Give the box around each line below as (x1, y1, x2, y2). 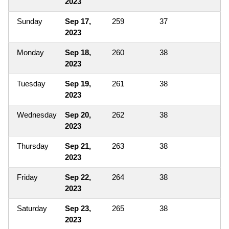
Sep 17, (65, 16, 91, 26)
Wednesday (17, 110, 57, 119)
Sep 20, (65, 110, 91, 119)
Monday (17, 48, 44, 57)
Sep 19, (65, 79, 91, 88)
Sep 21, (65, 141, 91, 150)
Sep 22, (65, 172, 91, 181)
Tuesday (17, 79, 45, 88)
